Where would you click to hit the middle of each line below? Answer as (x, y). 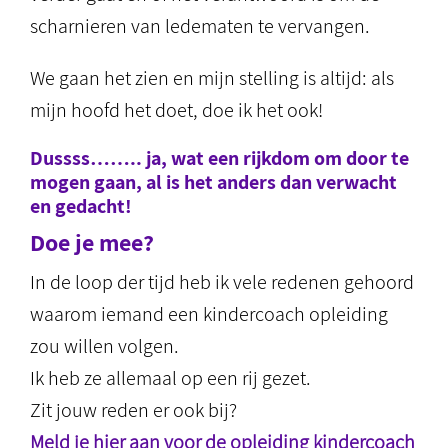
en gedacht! (81, 206)
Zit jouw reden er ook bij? (133, 410)
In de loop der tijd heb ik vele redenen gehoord (222, 282)
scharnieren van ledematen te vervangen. (200, 26)
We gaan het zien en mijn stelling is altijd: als (212, 78)
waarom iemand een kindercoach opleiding (209, 314)
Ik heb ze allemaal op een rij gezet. (170, 378)
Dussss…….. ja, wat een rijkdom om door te (219, 158)
